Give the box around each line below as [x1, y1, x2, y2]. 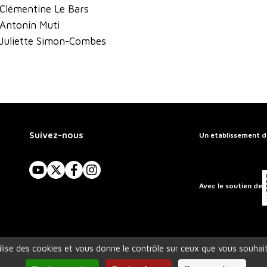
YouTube [37, 170, 77, 183]
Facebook [73, 170, 117, 183]
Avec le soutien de [198, 181, 262, 190]
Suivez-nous [29, 130, 83, 141]
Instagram [91, 170, 138, 183]
